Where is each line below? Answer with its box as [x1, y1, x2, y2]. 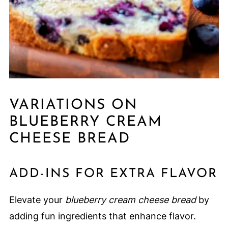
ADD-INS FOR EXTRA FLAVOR [9, 167, 217, 181]
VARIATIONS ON [9, 98, 137, 113]
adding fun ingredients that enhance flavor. [9, 211, 196, 222]
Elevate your [9, 194, 65, 206]
